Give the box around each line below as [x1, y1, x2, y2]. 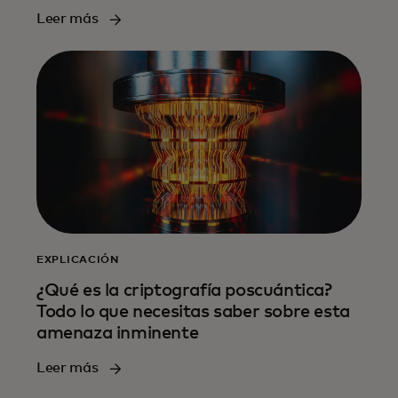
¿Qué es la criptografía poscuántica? [36, 282, 332, 300]
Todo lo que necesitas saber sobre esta [36, 303, 350, 322]
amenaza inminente [36, 324, 199, 343]
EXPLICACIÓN [36, 255, 119, 267]
